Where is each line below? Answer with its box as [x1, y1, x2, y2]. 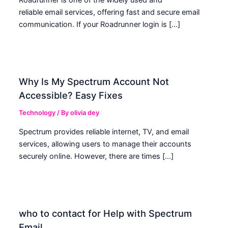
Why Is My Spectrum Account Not [19, 76, 169, 88]
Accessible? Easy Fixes [19, 90, 123, 101]
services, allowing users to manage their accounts [19, 139, 192, 149]
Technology [19, 109, 56, 117]
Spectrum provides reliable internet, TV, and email [19, 127, 189, 136]
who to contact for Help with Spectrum [19, 207, 192, 219]
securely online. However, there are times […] [19, 151, 174, 161]
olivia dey [70, 109, 100, 117]
